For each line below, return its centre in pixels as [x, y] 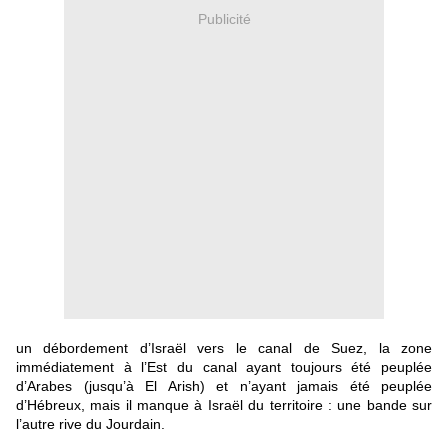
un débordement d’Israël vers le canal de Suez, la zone [224, 348]
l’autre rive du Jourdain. [90, 424]
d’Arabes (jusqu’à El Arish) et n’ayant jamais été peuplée [224, 386]
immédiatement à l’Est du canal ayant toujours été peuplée [224, 367]
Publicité [224, 18]
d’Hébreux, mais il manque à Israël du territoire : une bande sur [224, 405]
